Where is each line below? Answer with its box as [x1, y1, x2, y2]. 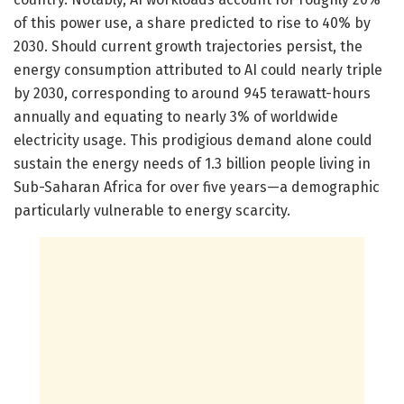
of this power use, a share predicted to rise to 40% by [14, 14, 371, 32]
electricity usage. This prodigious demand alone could [14, 131, 372, 149]
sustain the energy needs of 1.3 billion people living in [14, 154, 371, 172]
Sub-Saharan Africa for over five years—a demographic [14, 178, 380, 196]
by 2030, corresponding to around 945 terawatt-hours [14, 84, 371, 102]
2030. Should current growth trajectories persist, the [14, 37, 363, 55]
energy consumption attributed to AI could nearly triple [14, 60, 382, 78]
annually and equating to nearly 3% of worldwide [14, 107, 338, 125]
